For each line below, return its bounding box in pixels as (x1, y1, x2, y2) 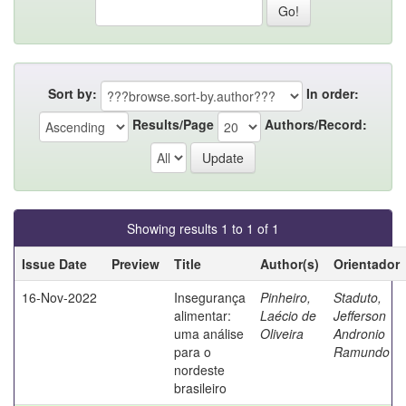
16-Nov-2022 (22, 287, 97, 306)
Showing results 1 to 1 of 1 (127, 218, 279, 237)
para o (174, 342, 211, 361)
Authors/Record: (265, 115, 367, 134)
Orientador (333, 254, 400, 273)
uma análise (174, 324, 244, 343)
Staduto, (333, 287, 382, 306)
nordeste (174, 360, 225, 379)
